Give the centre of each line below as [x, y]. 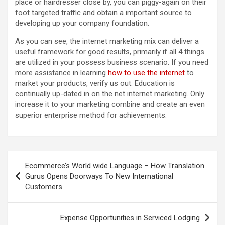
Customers [44, 187]
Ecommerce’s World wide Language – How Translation [115, 166]
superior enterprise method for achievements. [91, 115]
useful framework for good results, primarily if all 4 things [110, 52]
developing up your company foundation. [82, 23]
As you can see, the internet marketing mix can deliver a [107, 41]
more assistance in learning [62, 73]
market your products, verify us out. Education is [95, 84]
